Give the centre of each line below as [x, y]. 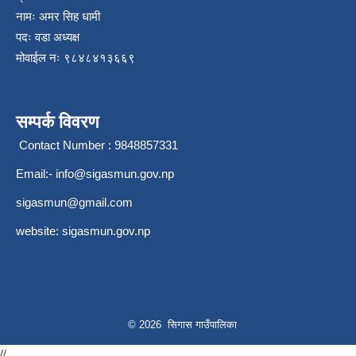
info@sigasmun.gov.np [115, 174]
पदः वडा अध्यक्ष [48, 37]
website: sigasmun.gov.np [83, 231]
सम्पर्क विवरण [57, 122]
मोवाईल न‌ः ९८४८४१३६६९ [75, 58]
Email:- [36, 174]
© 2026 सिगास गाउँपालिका [182, 325]
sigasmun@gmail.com [74, 203]
